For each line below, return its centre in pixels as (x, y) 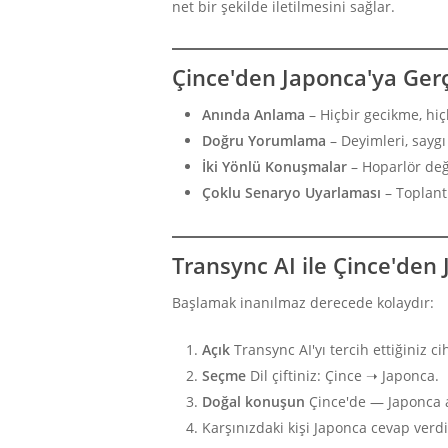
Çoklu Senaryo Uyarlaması (291, 192)
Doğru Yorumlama (264, 140)
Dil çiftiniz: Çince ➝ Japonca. (342, 375)
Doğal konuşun (253, 401)
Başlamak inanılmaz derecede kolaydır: (303, 302)
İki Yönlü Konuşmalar (274, 166)
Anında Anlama (253, 114)
